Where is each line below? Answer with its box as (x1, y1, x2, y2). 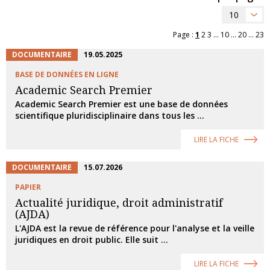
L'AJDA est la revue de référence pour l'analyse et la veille (15, 222, 254, 234)
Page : (173, 30, 195, 40)
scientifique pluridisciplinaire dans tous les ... (15, 110, 204, 121)
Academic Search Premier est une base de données (15, 98, 228, 110)
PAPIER (15, 182, 41, 192)
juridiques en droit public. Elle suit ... (15, 234, 168, 245)
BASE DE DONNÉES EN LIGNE (15, 69, 119, 80)
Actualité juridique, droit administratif (15, 196, 223, 209)
